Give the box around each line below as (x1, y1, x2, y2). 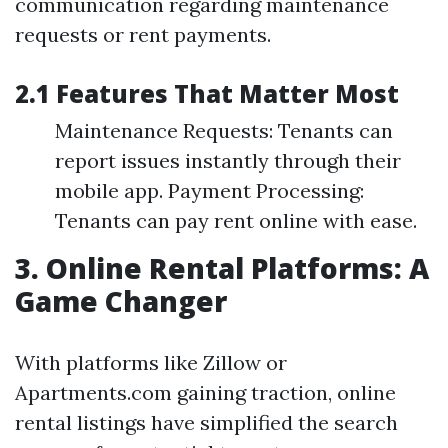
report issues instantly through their (55, 148, 401, 173)
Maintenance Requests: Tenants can (55, 118, 393, 143)
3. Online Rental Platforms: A (15, 249, 429, 287)
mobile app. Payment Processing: (55, 178, 364, 203)
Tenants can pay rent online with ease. (55, 208, 417, 233)
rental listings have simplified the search (15, 410, 398, 435)
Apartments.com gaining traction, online (15, 380, 396, 405)
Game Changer (15, 282, 227, 320)
